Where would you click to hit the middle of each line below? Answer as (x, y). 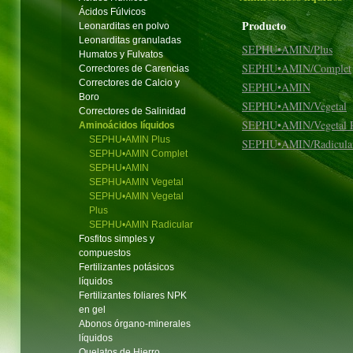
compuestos (105, 253)
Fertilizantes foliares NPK (133, 295)
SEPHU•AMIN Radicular (141, 225)
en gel (92, 310)
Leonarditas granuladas (130, 40)
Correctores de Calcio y (129, 83)
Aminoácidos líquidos (127, 125)
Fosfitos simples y (117, 239)
